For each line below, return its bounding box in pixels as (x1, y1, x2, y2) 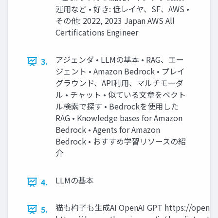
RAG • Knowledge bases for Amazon (55, 112, 182, 124)
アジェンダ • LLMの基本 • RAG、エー (55, 54, 184, 66)
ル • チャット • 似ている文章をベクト (55, 89, 186, 101)
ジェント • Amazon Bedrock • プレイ (55, 65, 185, 77)
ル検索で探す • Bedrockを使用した (55, 100, 179, 112)
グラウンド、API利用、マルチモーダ (55, 77, 183, 89)
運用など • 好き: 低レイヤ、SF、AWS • (55, 3, 189, 15)
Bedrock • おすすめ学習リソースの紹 (55, 135, 186, 147)
